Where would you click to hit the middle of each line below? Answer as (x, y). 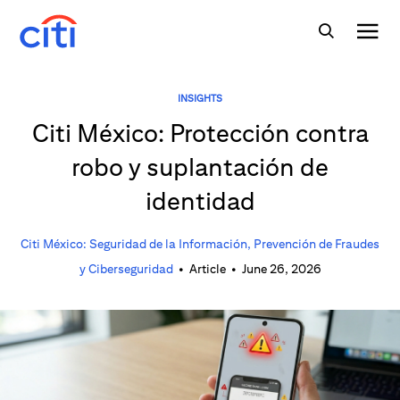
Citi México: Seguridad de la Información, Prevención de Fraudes (200, 244)
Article (207, 269)
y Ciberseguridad (126, 269)
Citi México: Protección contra (200, 133)
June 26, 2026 (281, 269)
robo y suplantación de (200, 167)
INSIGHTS (200, 98)
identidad (200, 200)
